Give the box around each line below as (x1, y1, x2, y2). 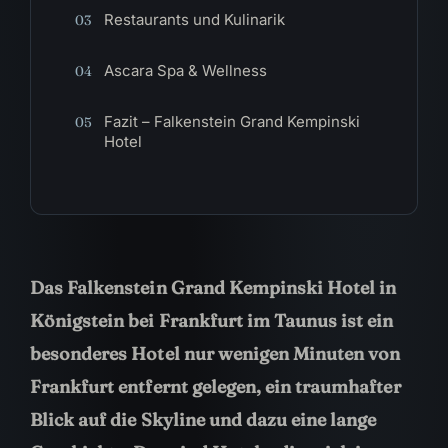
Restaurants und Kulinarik (103, 10, 285, 29)
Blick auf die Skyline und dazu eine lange (30, 408, 377, 431)
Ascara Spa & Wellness (103, 61, 267, 80)
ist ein (341, 309, 394, 332)
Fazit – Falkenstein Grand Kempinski (103, 112, 360, 131)
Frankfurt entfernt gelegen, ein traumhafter (30, 375, 401, 398)
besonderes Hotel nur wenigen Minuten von (30, 342, 401, 365)
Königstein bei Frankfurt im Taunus (30, 309, 338, 332)
